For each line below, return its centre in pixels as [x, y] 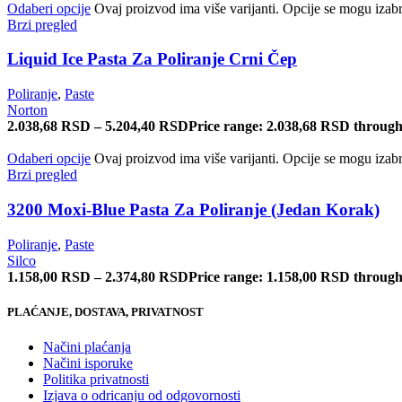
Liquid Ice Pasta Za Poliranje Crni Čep [152, 59]
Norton [27, 110]
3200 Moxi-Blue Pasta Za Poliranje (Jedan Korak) [193, 209]
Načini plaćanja [87, 346]
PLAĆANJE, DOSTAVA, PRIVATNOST [105, 311]
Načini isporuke [88, 363]
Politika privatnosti [96, 379]
